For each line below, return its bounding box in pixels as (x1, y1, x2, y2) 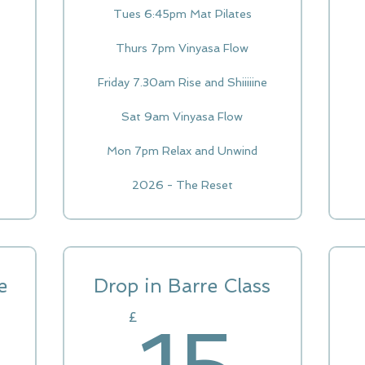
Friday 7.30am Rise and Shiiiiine (97, 76, 267, 89)
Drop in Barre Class (94, 275, 271, 297)
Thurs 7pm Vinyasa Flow (116, 42, 249, 55)
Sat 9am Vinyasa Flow (121, 110, 244, 123)
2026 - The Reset (131, 178, 233, 191)
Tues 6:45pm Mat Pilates (112, 7, 252, 20)
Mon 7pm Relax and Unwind (107, 144, 258, 157)
